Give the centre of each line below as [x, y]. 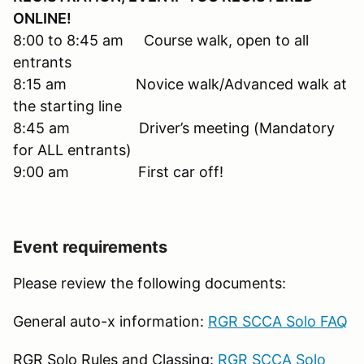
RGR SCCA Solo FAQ [278, 321]
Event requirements [90, 247]
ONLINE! [42, 18]
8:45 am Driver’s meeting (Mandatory [174, 128]
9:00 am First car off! [118, 171]
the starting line [67, 106]
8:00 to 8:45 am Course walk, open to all [161, 40]
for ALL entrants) [72, 149]
